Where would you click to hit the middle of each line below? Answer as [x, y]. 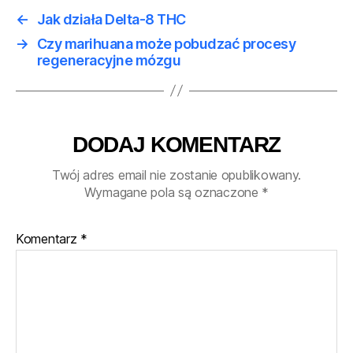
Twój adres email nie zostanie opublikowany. [176, 175]
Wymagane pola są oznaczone [173, 192]
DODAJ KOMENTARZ [176, 144]
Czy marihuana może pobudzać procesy [166, 43]
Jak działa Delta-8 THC [111, 19]
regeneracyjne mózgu [109, 60]
